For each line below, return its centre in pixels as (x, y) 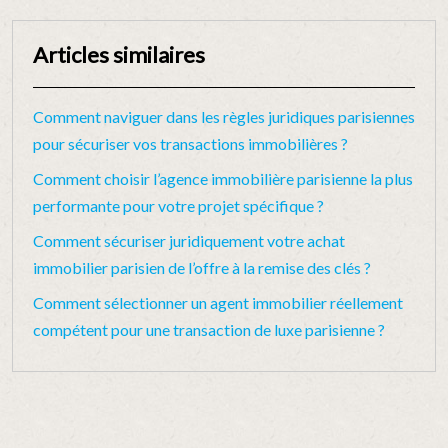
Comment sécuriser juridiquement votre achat (189, 240)
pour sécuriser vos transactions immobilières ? (190, 143)
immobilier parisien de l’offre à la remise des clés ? (202, 267)
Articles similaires (119, 54)
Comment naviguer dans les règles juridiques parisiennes (224, 116)
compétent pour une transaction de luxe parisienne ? (209, 329)
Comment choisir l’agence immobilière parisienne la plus (223, 178)
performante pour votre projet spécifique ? (178, 205)
